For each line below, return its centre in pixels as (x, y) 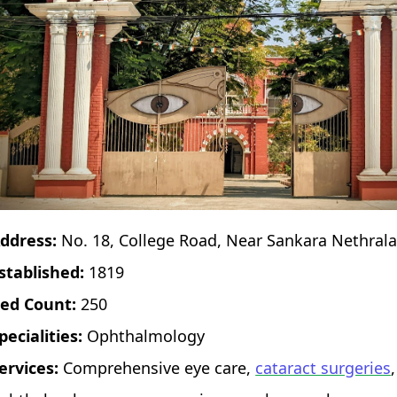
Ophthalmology (144, 335)
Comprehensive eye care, (157, 367)
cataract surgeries (323, 367)
